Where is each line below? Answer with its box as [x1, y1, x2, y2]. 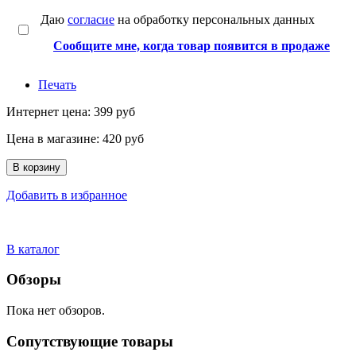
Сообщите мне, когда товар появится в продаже [53, 38, 330, 52]
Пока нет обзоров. [6, 303, 105, 317]
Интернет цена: [6, 104, 94, 118]
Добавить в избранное [6, 188, 127, 202]
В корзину [13, 161, 60, 173]
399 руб [94, 104, 135, 118]
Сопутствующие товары [6, 332, 173, 350]
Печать [38, 77, 76, 91]
